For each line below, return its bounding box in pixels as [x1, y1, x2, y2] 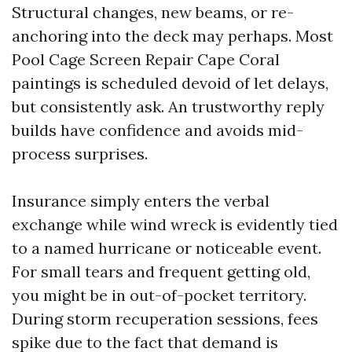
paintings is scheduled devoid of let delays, [12, 73, 328, 93]
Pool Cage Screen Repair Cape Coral [12, 49, 280, 69]
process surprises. [12, 144, 148, 163]
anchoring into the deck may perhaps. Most [12, 26, 333, 46]
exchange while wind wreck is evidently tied [12, 214, 338, 234]
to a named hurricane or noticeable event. [12, 238, 321, 258]
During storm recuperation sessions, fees [12, 309, 318, 328]
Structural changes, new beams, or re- [12, 2, 294, 22]
